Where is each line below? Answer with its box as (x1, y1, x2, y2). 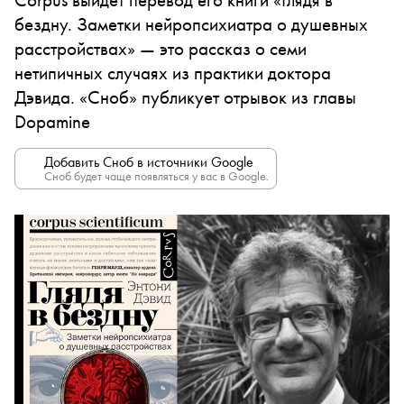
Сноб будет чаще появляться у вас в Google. (44, 168, 269, 184)
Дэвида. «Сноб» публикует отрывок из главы (14, 85, 356, 109)
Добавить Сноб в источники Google (44, 152, 253, 171)
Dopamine (14, 109, 90, 133)
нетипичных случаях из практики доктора (14, 60, 331, 85)
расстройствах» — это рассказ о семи (14, 36, 307, 60)
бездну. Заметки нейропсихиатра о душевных (14, 12, 368, 36)
